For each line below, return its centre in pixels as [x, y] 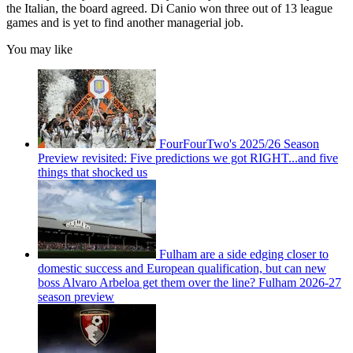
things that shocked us [93, 172]
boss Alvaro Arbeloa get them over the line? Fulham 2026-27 [190, 282]
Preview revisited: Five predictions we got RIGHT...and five [188, 158]
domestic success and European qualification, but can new [182, 268]
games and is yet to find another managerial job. [125, 22]
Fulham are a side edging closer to [244, 254]
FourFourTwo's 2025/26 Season [239, 143]
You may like [39, 49]
